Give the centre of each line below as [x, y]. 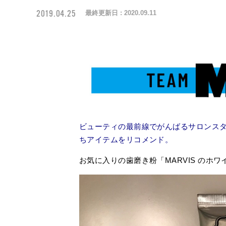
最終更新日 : [105, 13]
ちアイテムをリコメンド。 [126, 139]
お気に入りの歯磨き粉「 [122, 160]
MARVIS [181, 160]
